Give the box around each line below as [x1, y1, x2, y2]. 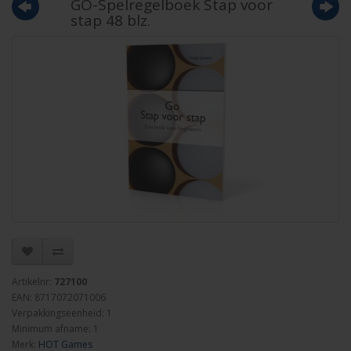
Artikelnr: [12, 275, 54, 288]
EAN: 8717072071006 [12, 291, 106, 304]
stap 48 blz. [70, 10, 150, 31]
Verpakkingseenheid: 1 [12, 306, 112, 320]
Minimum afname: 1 [12, 322, 99, 335]
